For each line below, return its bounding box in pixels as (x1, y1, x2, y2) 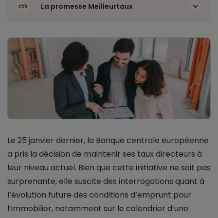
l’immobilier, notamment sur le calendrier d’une (7, 203, 188, 215)
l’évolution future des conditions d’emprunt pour (7, 189, 191, 201)
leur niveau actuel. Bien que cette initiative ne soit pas (7, 162, 211, 174)
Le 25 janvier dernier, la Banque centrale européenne (7, 135, 209, 146)
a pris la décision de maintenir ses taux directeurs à (7, 148, 202, 160)
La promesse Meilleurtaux (41, 1, 133, 11)
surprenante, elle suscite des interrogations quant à (7, 176, 204, 187)
